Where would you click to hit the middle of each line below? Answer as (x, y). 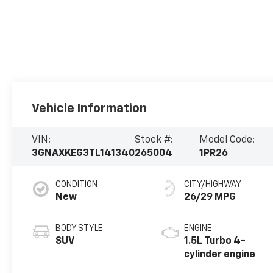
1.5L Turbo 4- (215, 242)
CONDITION (77, 185)
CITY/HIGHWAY (213, 185)
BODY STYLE (80, 229)
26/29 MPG (210, 198)
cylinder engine (220, 255)
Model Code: (227, 140)
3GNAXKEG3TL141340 (83, 154)
